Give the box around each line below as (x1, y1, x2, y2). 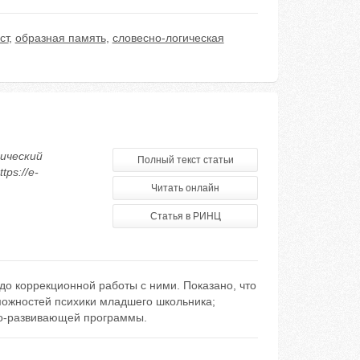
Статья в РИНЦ (149, 211, 221, 222)
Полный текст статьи (137, 154, 234, 166)
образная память (14, 31, 106, 44)
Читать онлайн (151, 182, 220, 194)
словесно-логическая (112, 31, 224, 44)
